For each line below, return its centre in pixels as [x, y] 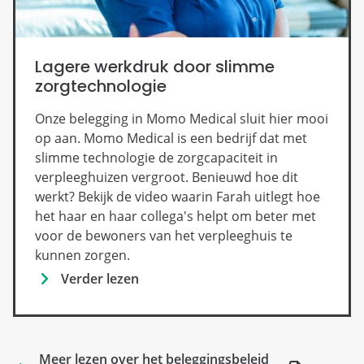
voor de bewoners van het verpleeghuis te [164, 235]
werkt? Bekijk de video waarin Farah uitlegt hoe [178, 196]
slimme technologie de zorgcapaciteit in [156, 157]
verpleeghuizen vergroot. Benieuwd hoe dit [167, 177]
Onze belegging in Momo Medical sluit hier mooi [182, 118]
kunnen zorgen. [82, 255]
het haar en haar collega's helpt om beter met [175, 216]
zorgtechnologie [101, 86]
